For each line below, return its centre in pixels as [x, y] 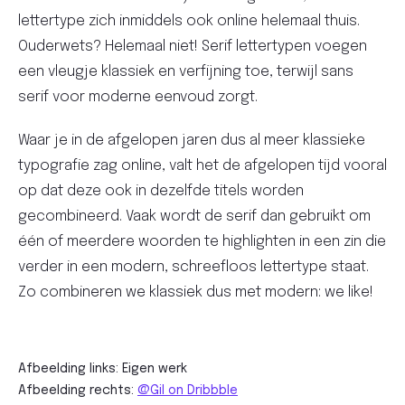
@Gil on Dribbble [188, 391]
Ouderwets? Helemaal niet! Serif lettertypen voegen [193, 47]
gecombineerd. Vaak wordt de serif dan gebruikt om [194, 217]
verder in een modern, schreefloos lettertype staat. [193, 268]
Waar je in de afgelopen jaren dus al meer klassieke [192, 141]
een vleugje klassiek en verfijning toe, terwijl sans [186, 72]
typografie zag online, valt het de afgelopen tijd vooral [202, 166]
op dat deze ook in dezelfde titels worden [161, 192]
